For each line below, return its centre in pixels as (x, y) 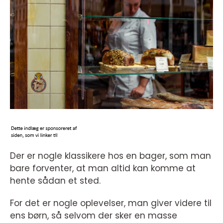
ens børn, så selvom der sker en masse (94, 216)
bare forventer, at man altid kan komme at (103, 168)
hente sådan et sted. (55, 181)
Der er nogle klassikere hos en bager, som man (111, 156)
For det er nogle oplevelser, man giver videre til (111, 203)
